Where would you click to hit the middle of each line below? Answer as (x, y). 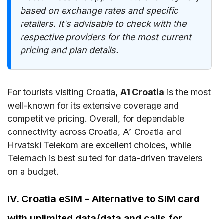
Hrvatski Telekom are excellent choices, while (99, 145)
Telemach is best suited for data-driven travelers (105, 158)
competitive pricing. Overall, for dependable (96, 118)
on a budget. (33, 171)
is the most (187, 92)
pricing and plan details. (69, 50)
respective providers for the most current (106, 37)
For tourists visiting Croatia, (64, 92)
